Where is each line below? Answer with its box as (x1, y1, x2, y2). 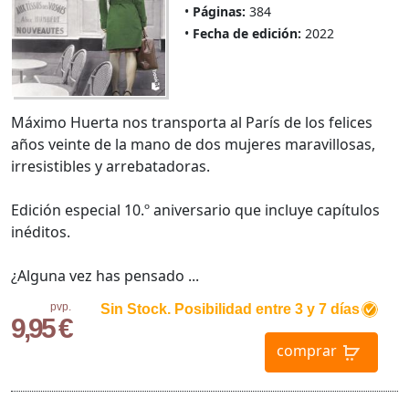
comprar (276, 340, 337, 361)
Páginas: (192, 3, 246, 21)
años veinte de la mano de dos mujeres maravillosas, (11, 133, 375, 154)
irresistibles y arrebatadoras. (11, 155, 210, 176)
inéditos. (11, 221, 70, 242)
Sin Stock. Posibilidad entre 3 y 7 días (100, 300, 360, 317)
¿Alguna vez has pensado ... (11, 265, 199, 286)
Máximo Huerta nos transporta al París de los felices (11, 111, 372, 132)
